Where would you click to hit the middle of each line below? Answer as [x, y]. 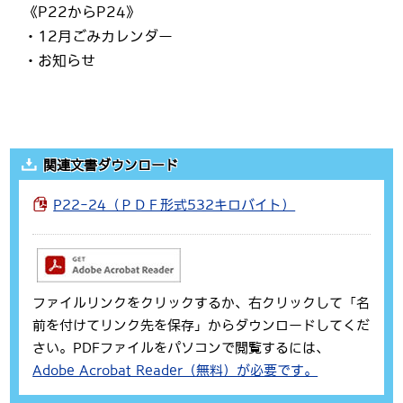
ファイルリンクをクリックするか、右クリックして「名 [201, 302]
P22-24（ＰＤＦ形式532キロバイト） [175, 204]
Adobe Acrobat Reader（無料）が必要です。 [175, 370]
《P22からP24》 [82, 12]
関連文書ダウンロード [111, 165]
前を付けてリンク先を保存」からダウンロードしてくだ [201, 325]
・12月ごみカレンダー [99, 36]
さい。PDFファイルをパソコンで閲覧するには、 [181, 347]
